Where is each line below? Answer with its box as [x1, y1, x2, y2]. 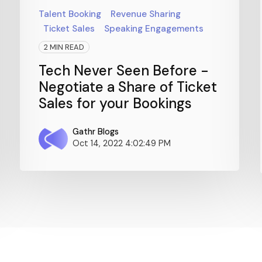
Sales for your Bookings [39, 94, 192, 112]
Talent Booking [39, 8, 102, 20]
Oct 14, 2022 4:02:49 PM [73, 137, 171, 149]
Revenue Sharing [111, 8, 181, 20]
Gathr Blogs [73, 126, 119, 137]
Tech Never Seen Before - [39, 61, 209, 80]
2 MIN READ [44, 42, 85, 52]
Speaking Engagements [104, 22, 204, 35]
